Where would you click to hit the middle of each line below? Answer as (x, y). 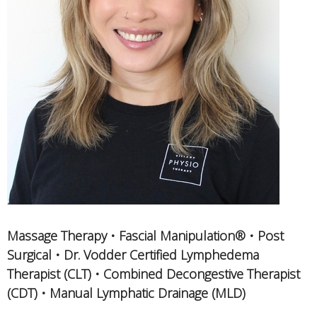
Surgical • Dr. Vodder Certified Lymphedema (133, 255)
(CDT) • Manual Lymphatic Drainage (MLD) (126, 293)
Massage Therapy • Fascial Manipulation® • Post (145, 236)
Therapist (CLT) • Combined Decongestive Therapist (154, 274)
